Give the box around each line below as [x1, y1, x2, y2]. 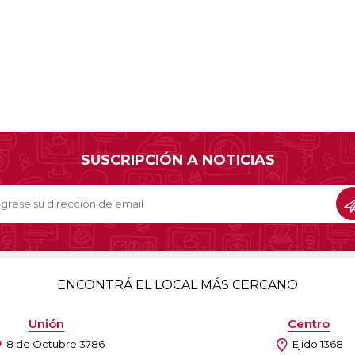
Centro [288, 315, 330, 331]
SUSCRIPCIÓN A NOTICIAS [80, 151, 275, 169]
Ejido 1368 [292, 337, 343, 350]
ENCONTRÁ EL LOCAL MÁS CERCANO [57, 277, 298, 292]
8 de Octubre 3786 [6, 337, 105, 350]
